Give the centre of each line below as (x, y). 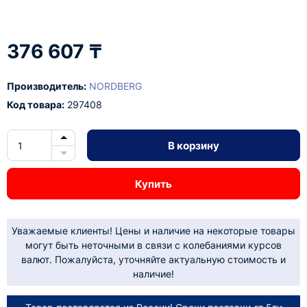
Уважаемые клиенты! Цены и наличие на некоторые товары (153, 231)
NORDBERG (115, 86)
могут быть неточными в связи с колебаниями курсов (153, 245)
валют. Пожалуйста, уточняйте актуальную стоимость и (153, 259)
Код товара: (36, 105)
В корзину (194, 145)
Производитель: (47, 86)
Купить (153, 184)
